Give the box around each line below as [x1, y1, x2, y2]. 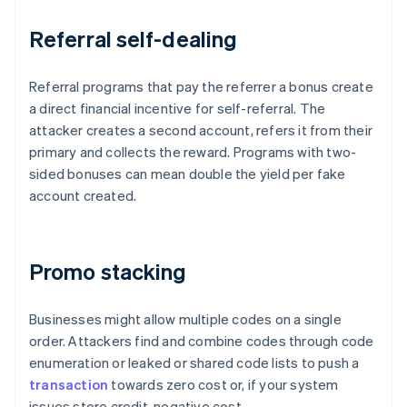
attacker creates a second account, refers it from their [29, 121, 373, 140]
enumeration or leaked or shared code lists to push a [29, 353, 360, 372]
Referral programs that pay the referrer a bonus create [29, 77, 373, 96]
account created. [29, 186, 137, 205]
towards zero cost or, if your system [108, 375, 339, 394]
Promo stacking [29, 257, 187, 286]
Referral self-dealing [29, 25, 238, 54]
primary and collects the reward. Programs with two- [29, 143, 357, 162]
